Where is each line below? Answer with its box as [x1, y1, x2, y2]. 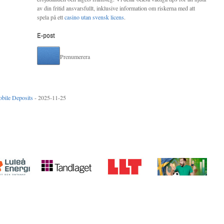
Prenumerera [60, 52, 90, 60]
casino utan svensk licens [64, 13, 124, 21]
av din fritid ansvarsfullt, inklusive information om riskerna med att [37, 4, 195, 12]
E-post [37, 30, 55, 40]
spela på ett [37, 13, 64, 21]
